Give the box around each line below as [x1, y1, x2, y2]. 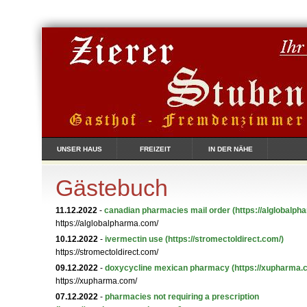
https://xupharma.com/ [56, 276, 137, 286]
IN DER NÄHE [208, 145, 253, 153]
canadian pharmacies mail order [104, 206, 230, 215]
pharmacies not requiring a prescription [105, 292, 259, 302]
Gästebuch [56, 175, 168, 201]
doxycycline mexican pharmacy [105, 263, 230, 273]
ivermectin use [105, 234, 163, 244]
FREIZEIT [139, 145, 171, 153]
